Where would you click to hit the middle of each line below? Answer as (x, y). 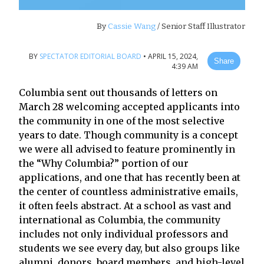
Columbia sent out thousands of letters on (118, 92)
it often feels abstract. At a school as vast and (125, 205)
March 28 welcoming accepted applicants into (129, 106)
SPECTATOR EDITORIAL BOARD (90, 56)
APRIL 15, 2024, (173, 56)
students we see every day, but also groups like (129, 248)
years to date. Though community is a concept (128, 135)
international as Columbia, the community (120, 220)
